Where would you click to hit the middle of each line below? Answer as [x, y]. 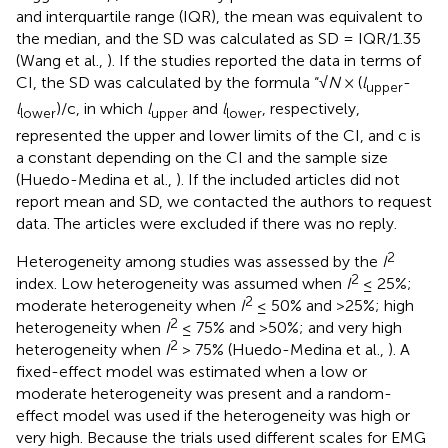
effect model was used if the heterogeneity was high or [213, 415]
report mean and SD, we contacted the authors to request [224, 201]
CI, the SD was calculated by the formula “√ [172, 83]
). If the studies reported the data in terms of [264, 61]
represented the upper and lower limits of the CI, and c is [218, 135]
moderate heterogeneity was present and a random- [204, 393]
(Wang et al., [61, 61]
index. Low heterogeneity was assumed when [181, 283]
